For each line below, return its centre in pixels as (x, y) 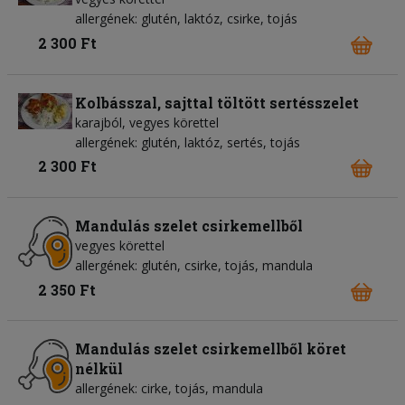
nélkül (99, 369)
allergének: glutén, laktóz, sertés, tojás (188, 142)
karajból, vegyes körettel (147, 122)
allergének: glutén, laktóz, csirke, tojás (186, 19)
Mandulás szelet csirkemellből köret (211, 349)
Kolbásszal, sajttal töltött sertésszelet (217, 102)
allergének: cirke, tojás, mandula (169, 389)
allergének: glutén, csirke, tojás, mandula (194, 266)
